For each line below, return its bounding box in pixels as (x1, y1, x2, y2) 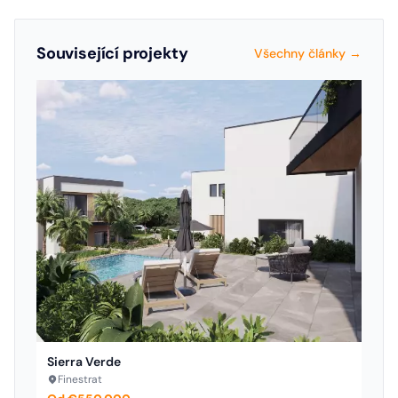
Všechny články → (254, 45, 362, 62)
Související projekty (36, 43, 188, 65)
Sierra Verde (47, 353, 121, 370)
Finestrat (58, 371, 102, 386)
